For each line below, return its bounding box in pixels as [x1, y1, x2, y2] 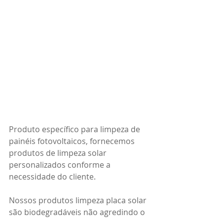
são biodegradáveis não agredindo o [9, 207, 147, 218]
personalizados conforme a [9, 159, 112, 171]
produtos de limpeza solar [9, 147, 109, 159]
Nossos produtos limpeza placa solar [9, 195, 148, 206]
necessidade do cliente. [9, 171, 96, 183]
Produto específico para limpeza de [9, 124, 142, 135]
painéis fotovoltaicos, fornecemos [9, 136, 137, 147]
